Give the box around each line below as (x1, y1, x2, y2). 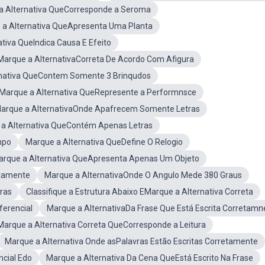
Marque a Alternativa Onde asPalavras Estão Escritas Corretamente (5, 237, 258, 246)
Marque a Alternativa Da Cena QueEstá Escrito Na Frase (46, 253, 253, 263)
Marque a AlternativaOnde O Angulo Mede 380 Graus (44, 170, 242, 180)
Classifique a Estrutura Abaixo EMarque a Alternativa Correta (26, 187, 253, 196)
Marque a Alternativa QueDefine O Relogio (25, 137, 183, 147)
